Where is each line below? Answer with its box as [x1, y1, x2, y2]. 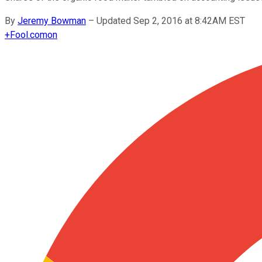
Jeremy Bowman [18, 15, 86, 26]
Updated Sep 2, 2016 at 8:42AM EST [96, 15, 245, 26]
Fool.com [10, 29, 47, 40]
